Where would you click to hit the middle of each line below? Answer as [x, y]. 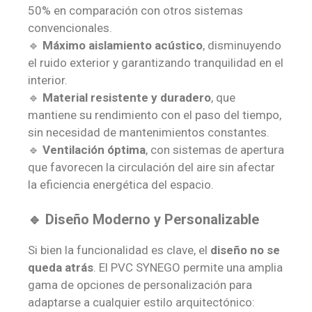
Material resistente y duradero [127, 97]
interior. [48, 80]
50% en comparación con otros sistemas [135, 10]
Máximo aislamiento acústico [123, 45]
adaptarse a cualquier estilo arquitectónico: [141, 303]
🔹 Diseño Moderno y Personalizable [143, 220]
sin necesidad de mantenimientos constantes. [149, 132]
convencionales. [70, 28]
